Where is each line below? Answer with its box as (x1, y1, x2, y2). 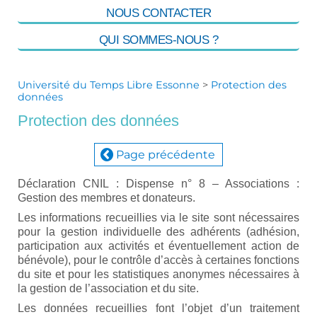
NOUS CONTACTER (106, 6, 211, 20)
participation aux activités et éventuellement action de (18, 239, 299, 252)
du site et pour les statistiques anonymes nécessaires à (18, 267, 299, 280)
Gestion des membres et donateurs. (18, 191, 195, 204)
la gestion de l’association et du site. (18, 282, 199, 294)
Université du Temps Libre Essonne (18, 78, 200, 91)
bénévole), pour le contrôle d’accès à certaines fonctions (18, 253, 299, 266)
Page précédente (116, 147, 215, 161)
